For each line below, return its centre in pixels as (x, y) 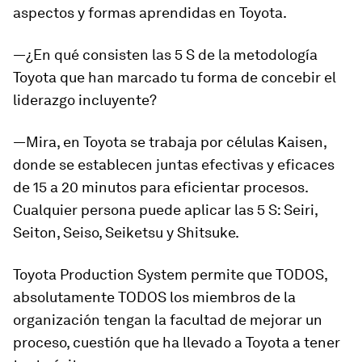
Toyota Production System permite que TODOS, (170, 274)
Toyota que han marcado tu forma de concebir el (175, 77)
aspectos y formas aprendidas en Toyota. (150, 13)
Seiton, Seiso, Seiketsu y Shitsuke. (126, 232)
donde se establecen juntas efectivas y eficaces (174, 164)
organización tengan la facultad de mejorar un (168, 320)
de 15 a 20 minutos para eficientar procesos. (160, 187)
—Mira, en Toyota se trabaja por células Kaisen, (170, 142)
